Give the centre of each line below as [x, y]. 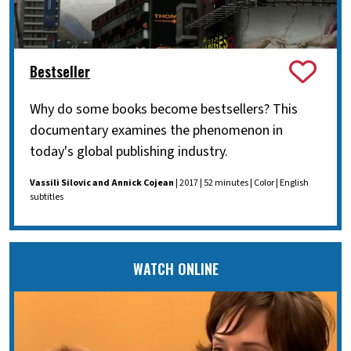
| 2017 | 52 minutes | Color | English [241, 183]
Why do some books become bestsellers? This [164, 109]
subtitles [47, 197]
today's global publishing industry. [129, 151]
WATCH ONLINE [175, 268]
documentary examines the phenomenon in [156, 130]
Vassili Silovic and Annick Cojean [102, 183]
